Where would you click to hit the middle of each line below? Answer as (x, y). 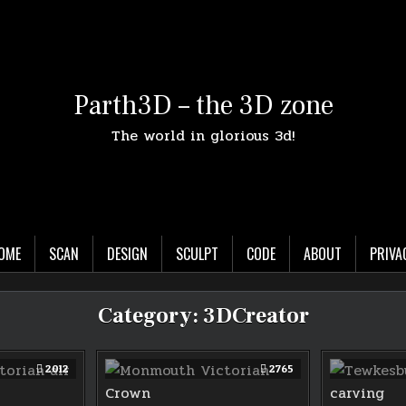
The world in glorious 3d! (203, 135)
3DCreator (256, 315)
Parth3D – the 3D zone (203, 105)
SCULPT (197, 253)
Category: (150, 315)
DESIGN (127, 253)
